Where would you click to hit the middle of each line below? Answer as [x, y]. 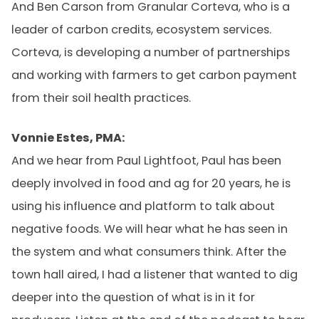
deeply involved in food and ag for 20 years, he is [151, 183]
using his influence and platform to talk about [143, 206]
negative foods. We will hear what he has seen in [150, 229]
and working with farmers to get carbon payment [154, 75]
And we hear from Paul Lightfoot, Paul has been [146, 161]
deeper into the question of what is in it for [133, 297]
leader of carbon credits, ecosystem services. [141, 30]
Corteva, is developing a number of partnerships [151, 52]
